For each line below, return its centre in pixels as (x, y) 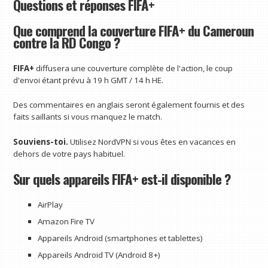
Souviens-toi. (42, 142)
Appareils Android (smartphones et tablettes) (120, 238)
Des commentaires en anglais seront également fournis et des (129, 105)
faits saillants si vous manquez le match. (88, 117)
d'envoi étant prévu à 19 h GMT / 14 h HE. (89, 80)
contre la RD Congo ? (67, 42)
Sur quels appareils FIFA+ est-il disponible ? (122, 179)
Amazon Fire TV (66, 221)
